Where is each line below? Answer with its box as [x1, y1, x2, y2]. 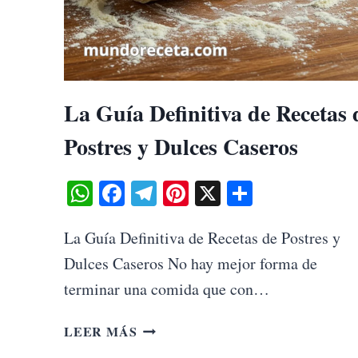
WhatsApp [93, 175, 201, 210]
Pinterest [189, 175, 278, 210]
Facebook [125, 175, 223, 210]
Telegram [157, 175, 253, 210]
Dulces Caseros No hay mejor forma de [64, 252, 317, 274]
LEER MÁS [64, 321, 137, 340]
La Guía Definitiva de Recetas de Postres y [64, 226, 340, 249]
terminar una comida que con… [64, 277, 269, 300]
